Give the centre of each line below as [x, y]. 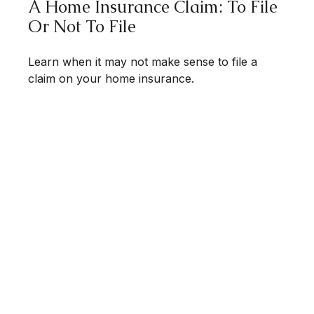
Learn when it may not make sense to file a [143, 62]
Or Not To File [82, 27]
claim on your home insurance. [111, 79]
